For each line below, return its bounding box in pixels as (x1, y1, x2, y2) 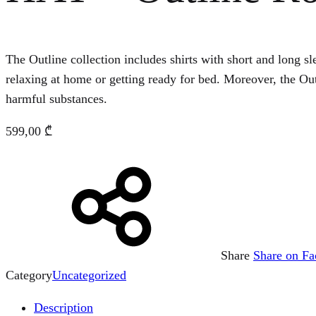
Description (34, 300, 93, 315)
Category (6, 267, 52, 282)
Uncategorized (52, 267, 126, 282)
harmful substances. (6, 91, 107, 106)
